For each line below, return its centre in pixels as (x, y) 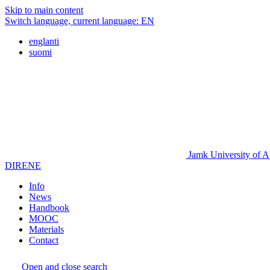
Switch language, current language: (72, 21)
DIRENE (23, 165)
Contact (44, 240)
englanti (44, 41)
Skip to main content (44, 10)
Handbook (49, 208)
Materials (46, 229)
